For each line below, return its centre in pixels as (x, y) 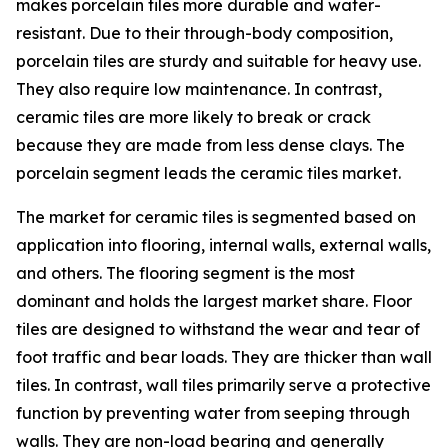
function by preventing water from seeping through (213, 412)
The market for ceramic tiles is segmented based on (216, 216)
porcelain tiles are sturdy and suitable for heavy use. (218, 60)
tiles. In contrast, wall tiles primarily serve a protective (223, 384)
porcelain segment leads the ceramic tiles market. (208, 172)
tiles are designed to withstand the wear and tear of (218, 328)
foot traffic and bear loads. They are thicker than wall (224, 356)
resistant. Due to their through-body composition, (204, 32)
